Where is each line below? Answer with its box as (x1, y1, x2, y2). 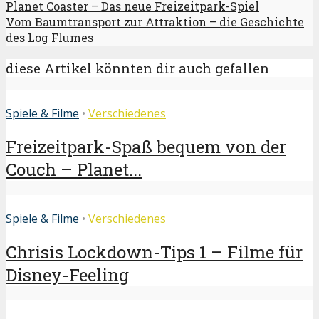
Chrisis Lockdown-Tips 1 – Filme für (6, 240, 303, 263)
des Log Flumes (6, 29, 93, 45)
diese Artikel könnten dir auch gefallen (6, 58, 269, 77)
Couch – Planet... (6, 158, 142, 182)
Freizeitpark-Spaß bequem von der (6, 135, 286, 159)
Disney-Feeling (6, 263, 129, 286)
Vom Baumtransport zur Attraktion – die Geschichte (6, 14, 304, 29)
